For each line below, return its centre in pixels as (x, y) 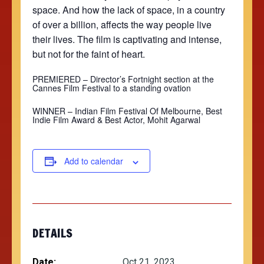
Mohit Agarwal (174, 119)
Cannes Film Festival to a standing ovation (113, 88)
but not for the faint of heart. (89, 54)
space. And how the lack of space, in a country (129, 9)
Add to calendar (93, 161)
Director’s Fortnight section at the (152, 79)
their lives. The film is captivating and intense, (127, 39)
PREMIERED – (61, 79)
